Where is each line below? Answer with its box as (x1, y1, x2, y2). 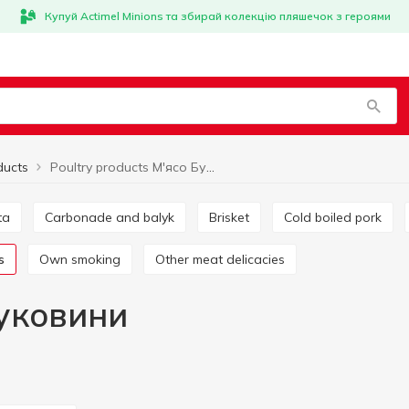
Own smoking (49, 251, 121, 267)
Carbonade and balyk (53, 209, 174, 225)
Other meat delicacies (165, 251, 285, 267)
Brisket (217, 209, 249, 225)
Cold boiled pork (292, 209, 382, 225)
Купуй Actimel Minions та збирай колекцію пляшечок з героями (44, 9, 391, 23)
